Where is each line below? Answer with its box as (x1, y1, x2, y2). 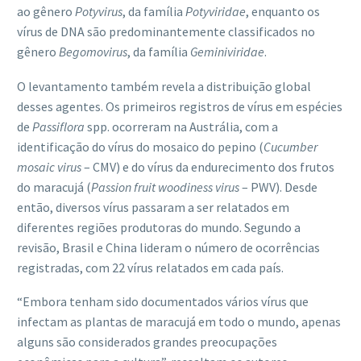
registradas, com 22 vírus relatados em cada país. (17, 259, 284, 276)
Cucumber (263, 138, 317, 155)
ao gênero (17, 3, 75, 20)
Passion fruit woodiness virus (91, 178, 239, 195)
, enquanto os (246, 3, 320, 20)
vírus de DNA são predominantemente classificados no (17, 23, 315, 40)
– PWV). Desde (239, 178, 317, 195)
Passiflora (32, 118, 85, 135)
